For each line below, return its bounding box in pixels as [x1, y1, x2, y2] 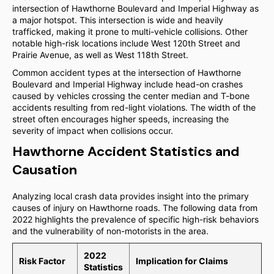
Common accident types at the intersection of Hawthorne [12, 67, 241, 78]
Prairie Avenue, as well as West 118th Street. [12, 50, 188, 60]
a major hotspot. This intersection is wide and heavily [12, 15, 223, 25]
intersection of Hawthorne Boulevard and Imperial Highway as [12, 3, 259, 13]
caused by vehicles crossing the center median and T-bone [12, 91, 250, 101]
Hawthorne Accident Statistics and [12, 143, 239, 160]
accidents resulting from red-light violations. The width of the [12, 102, 256, 113]
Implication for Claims [136, 256, 228, 266]
